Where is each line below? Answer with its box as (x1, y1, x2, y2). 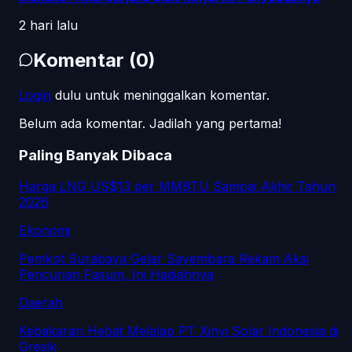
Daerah (19, 295, 63, 311)
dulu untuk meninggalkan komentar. (55, 86, 269, 103)
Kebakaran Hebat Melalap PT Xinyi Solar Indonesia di (19, 323, 339, 339)
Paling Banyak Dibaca (19, 145, 172, 164)
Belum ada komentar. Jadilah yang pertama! (19, 115, 281, 131)
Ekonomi (19, 222, 71, 239)
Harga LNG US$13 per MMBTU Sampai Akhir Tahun (19, 178, 335, 195)
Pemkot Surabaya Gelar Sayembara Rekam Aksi (19, 251, 309, 267)
